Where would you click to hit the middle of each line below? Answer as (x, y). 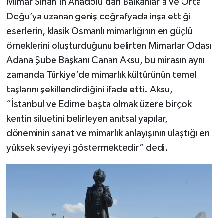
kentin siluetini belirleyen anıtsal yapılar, (87, 118)
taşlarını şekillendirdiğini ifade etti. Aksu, (89, 89)
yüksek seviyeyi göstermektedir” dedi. (87, 148)
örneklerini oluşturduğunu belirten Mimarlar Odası (109, 45)
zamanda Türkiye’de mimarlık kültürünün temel (101, 75)
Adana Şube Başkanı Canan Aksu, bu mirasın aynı (105, 60)
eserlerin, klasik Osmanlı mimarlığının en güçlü (99, 31)
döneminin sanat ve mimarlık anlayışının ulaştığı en (108, 133)
